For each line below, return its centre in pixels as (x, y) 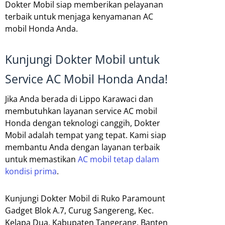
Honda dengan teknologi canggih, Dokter (83, 123)
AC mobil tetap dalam (119, 159)
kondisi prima (31, 171)
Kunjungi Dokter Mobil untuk (82, 59)
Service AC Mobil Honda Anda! (86, 79)
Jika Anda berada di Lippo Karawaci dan (79, 99)
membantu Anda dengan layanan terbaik (82, 147)
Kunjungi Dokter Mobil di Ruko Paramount (85, 198)
